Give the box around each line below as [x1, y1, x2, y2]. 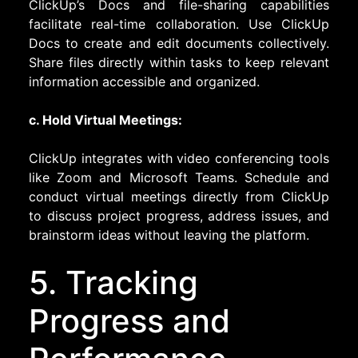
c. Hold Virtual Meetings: [29, 111, 182, 128]
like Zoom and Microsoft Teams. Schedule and [29, 169, 329, 185]
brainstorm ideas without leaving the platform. [29, 226, 309, 243]
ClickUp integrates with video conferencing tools [29, 149, 329, 166]
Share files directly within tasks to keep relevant [29, 54, 329, 70]
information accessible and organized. [29, 73, 260, 89]
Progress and [29, 300, 230, 340]
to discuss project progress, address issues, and [29, 207, 329, 224]
